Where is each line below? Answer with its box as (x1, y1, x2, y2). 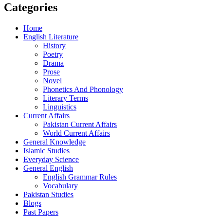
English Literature (23, 33, 78, 41)
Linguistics (43, 103, 76, 111)
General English (23, 164, 73, 173)
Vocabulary (43, 182, 78, 190)
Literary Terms (43, 94, 88, 103)
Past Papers (23, 208, 58, 217)
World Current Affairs (43, 129, 110, 138)
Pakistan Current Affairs (43, 120, 117, 129)
